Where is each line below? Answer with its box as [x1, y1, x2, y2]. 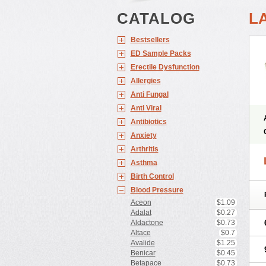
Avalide [130, 239, 155, 247]
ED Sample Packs [130, 49, 191, 58]
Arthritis [130, 145, 159, 153]
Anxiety [130, 131, 157, 140]
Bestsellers [130, 36, 170, 44]
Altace [130, 229, 151, 237]
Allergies [130, 77, 161, 85]
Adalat [130, 208, 151, 217]
